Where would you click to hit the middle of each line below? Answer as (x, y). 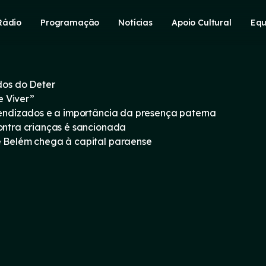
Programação (70, 22)
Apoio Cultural (202, 22)
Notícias (136, 22)
